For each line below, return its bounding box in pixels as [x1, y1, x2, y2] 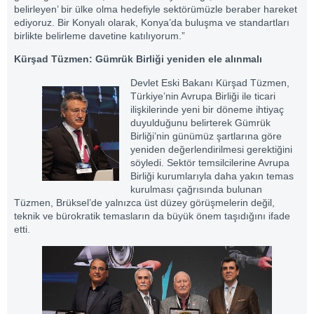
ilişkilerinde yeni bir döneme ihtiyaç [130, 103, 284, 115]
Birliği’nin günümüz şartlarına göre [130, 130, 282, 142]
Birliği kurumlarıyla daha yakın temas [130, 170, 294, 182]
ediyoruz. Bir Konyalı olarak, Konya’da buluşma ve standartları [14, 16, 289, 28]
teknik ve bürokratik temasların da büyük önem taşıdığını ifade [14, 210, 290, 221]
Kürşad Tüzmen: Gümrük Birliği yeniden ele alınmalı [14, 53, 262, 65]
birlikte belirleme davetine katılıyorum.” [14, 29, 185, 41]
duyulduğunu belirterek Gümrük [130, 116, 271, 128]
